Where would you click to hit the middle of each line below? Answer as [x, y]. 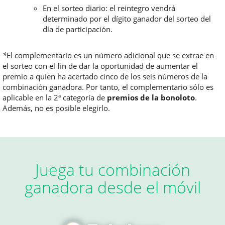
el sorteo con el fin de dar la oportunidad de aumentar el [100, 66]
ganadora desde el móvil [113, 187]
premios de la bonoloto [151, 97]
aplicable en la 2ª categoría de [55, 97]
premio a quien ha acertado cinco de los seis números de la [105, 76]
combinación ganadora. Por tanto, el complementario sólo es [108, 87]
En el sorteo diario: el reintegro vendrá [109, 8]
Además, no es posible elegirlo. [56, 108]
